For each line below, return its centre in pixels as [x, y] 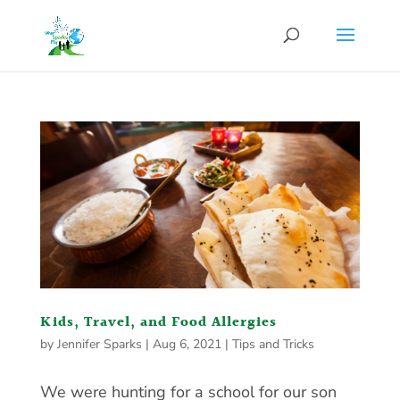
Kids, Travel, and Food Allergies [158, 323]
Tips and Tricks [273, 345]
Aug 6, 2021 [187, 345]
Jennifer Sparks [99, 345]
